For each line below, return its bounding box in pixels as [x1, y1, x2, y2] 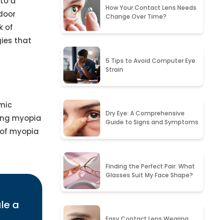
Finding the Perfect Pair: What [106, 162, 195, 170]
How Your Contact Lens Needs [106, 3, 197, 12]
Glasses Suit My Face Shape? [106, 170, 193, 179]
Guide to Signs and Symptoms [106, 118, 199, 127]
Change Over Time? [106, 12, 167, 21]
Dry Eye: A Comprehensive [106, 109, 185, 118]
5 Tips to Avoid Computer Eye [106, 56, 196, 65]
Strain [106, 65, 124, 74]
